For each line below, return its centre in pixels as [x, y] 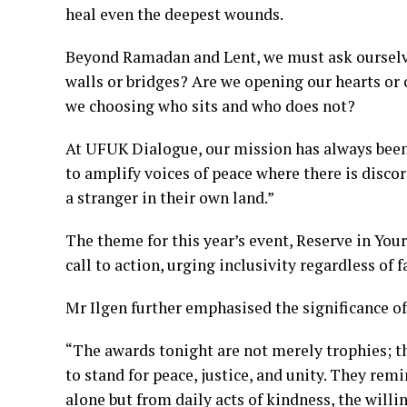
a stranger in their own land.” [170, 198]
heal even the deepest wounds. [174, 15]
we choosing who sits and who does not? [210, 106]
